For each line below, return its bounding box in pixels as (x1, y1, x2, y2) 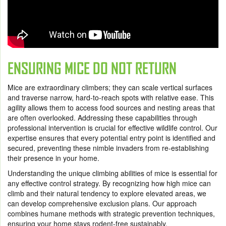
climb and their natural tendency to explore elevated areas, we (8, 188, 206, 199)
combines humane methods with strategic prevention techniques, (8, 208, 215, 219)
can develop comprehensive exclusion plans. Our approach (8, 198, 197, 209)
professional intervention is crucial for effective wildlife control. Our (8, 123, 217, 133)
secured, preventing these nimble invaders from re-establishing (8, 143, 209, 153)
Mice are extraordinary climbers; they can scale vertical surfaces (8, 82, 212, 93)
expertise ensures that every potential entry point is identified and (8, 133, 215, 143)
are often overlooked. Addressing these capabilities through (8, 112, 197, 123)
